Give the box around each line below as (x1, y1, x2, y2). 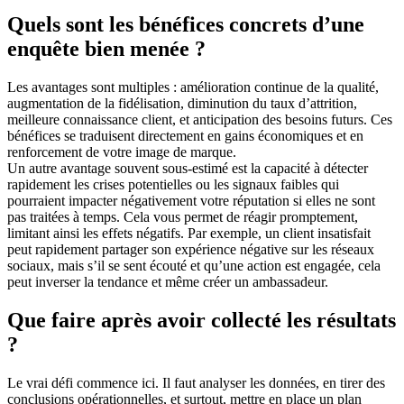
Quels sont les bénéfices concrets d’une (7, 13, 364, 37)
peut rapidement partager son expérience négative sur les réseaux (7, 242, 374, 258)
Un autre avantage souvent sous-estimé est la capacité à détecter (7, 161, 368, 177)
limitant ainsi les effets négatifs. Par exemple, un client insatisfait (7, 225, 371, 242)
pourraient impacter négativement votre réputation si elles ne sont (7, 193, 375, 209)
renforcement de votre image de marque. (7, 144, 236, 161)
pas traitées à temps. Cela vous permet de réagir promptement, (7, 209, 358, 225)
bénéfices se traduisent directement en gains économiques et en (7, 128, 363, 144)
